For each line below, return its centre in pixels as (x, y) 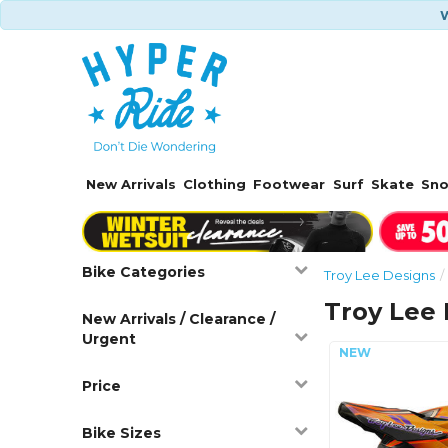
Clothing (215, 184)
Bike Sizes (122, 432)
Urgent (109, 338)
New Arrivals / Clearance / (179, 318)
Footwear (289, 184)
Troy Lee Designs (380, 274)
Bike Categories (144, 271)
